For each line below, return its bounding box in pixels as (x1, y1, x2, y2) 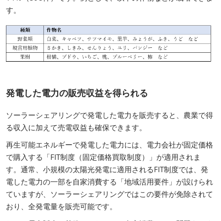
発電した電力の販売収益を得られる (6, 86, 148, 99)
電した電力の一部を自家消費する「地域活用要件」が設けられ (6, 176, 213, 186)
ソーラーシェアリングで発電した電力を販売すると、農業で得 (6, 110, 213, 120)
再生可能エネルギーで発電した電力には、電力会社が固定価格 (6, 139, 213, 149)
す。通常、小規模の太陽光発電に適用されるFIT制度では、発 (6, 164, 208, 174)
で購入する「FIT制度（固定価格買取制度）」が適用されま (6, 151, 201, 162)
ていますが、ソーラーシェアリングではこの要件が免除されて (6, 188, 213, 199)
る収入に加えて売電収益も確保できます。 (6, 122, 147, 132)
